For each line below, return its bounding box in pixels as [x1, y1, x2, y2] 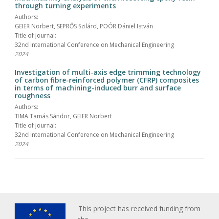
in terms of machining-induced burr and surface [15, 83, 181, 92]
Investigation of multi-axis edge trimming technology [15, 67, 201, 77]
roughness [15, 90, 50, 100]
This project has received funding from [78, 203, 200, 213]
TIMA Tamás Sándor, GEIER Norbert [15, 111, 112, 120]
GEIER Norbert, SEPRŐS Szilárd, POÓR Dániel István [15, 22, 153, 30]
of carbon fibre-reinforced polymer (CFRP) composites [15, 75, 199, 85]
